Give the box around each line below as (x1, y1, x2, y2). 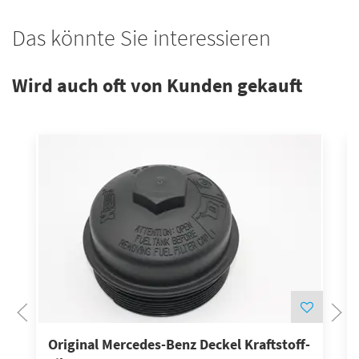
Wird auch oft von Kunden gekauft (12, 73, 303, 98)
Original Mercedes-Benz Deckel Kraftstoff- (48, 336, 310, 353)
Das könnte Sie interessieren (12, 23, 271, 52)
